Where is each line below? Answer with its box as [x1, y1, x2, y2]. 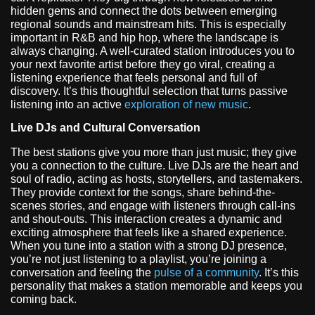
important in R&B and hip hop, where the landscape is [11, 31, 278, 44]
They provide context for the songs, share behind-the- [11, 186, 275, 198]
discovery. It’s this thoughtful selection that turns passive [11, 84, 288, 97]
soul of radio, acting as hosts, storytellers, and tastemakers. [11, 172, 302, 185]
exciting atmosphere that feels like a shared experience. [11, 226, 287, 238]
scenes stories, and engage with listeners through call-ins [11, 199, 295, 212]
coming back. [11, 292, 77, 305]
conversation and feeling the [11, 266, 154, 278]
